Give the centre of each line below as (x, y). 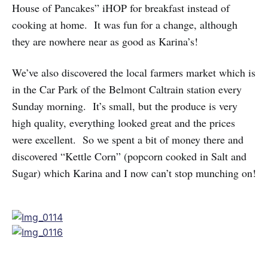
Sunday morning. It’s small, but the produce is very (125, 106)
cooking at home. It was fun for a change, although (125, 25)
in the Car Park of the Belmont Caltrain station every (127, 89)
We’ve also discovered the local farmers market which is (134, 72)
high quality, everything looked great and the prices (124, 123)
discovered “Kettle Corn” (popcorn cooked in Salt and (129, 156)
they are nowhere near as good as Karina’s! (105, 41)
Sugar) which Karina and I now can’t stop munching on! (134, 173)
